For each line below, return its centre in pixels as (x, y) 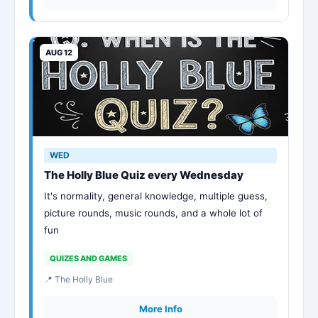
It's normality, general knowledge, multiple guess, (156, 196)
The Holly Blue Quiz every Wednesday (144, 175)
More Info (160, 309)
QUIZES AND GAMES (88, 258)
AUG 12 (59, 53)
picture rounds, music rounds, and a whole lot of (153, 213)
